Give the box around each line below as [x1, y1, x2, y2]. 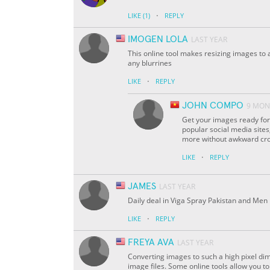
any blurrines [128, 58, 172, 69]
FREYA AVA [128, 237, 174, 248]
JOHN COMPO [182, 101, 243, 111]
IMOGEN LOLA [128, 34, 188, 45]
